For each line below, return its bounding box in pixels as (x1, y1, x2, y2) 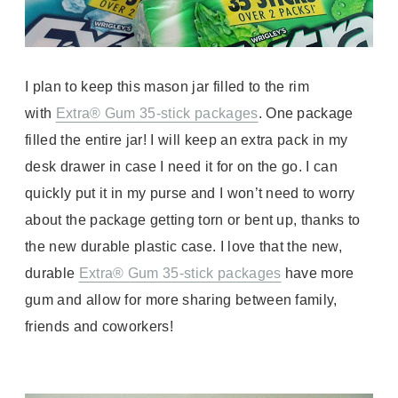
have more (281, 265, 354, 281)
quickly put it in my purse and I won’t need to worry (25, 185, 355, 201)
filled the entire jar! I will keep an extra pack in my (25, 131, 348, 147)
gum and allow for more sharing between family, (25, 291, 338, 307)
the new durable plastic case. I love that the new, (25, 238, 343, 254)
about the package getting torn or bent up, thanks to (25, 211, 361, 227)
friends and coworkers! (25, 318, 178, 334)
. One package (258, 105, 354, 121)
